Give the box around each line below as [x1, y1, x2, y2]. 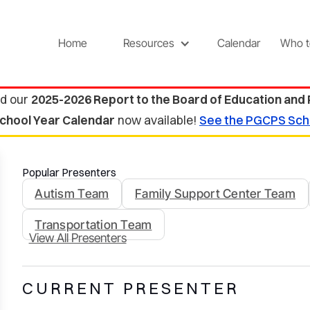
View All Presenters [28, 230, 127, 246]
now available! [115, 112, 199, 127]
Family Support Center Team [135, 186, 295, 201]
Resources [122, 36, 174, 51]
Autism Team [35, 186, 109, 201]
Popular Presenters [21, 165, 116, 179]
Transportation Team [35, 217, 152, 232]
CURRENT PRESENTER [21, 277, 239, 299]
